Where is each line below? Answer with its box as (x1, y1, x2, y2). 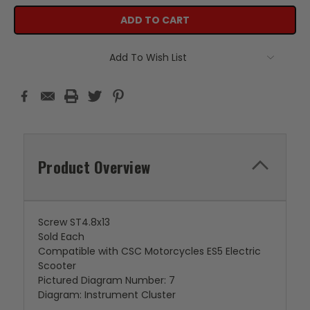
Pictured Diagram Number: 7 (38, 273, 175, 287)
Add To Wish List (109, 51, 187, 64)
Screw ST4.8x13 (38, 215, 110, 229)
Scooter (38, 258, 76, 273)
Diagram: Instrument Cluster (38, 287, 176, 302)
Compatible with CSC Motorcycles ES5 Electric (38, 244, 261, 258)
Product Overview (38, 155, 150, 178)
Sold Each (38, 229, 84, 244)
